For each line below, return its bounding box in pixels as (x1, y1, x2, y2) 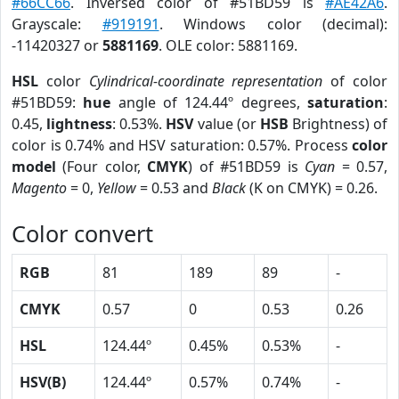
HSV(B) (20, 372, 66, 392)
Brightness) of (288, 114, 387, 134)
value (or (193, 114, 260, 134)
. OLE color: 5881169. (159, 36, 297, 55)
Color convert (12, 218, 153, 248)
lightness (46, 114, 113, 134)
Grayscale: (12, 14, 102, 34)
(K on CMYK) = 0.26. (246, 178, 378, 198)
